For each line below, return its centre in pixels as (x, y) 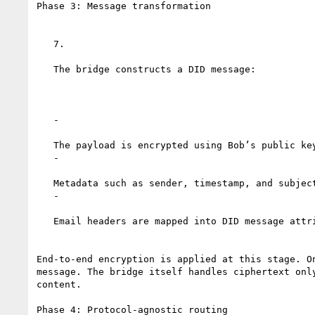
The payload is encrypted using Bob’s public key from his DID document (45, 145)
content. (59, 284)
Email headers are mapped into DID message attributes (45, 221)
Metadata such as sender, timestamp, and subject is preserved (45, 183)
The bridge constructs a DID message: (45, 69)
